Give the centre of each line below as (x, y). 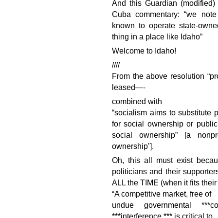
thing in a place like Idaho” (157, 37)
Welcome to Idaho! (144, 51)
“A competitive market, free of (162, 194)
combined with (137, 102)
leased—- (129, 88)
